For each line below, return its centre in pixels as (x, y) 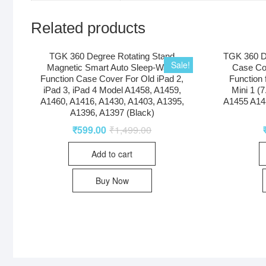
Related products (88, 28)
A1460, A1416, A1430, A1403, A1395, (112, 102)
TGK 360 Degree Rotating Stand (112, 56)
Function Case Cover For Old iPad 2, (112, 79)
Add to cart (112, 154)
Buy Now (112, 181)
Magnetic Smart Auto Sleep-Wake (112, 68)
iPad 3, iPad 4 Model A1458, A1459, (112, 90)
